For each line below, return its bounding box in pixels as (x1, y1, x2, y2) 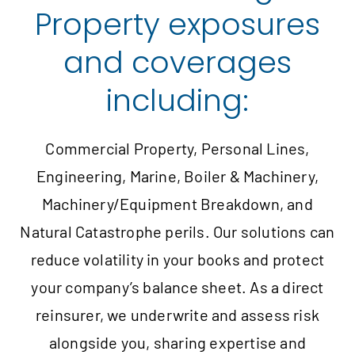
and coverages (63, 41, 292, 84)
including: (106, 79, 249, 122)
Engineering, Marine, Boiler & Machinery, (36, 166, 319, 186)
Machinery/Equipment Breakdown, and (42, 194, 313, 214)
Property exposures (35, 3, 320, 46)
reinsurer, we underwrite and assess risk (35, 305, 319, 325)
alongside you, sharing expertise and (48, 333, 307, 353)
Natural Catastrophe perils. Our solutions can (20, 222, 335, 242)
